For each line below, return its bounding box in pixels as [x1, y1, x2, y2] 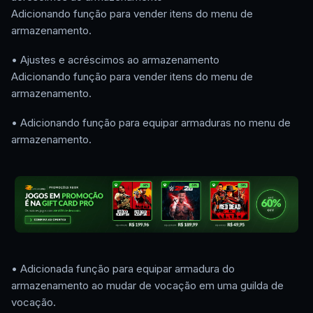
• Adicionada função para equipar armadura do [11, 261, 235, 275]
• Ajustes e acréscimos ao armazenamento [11, 53, 219, 67]
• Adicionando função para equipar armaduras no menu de [11, 116, 291, 130]
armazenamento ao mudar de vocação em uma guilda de [11, 278, 284, 292]
